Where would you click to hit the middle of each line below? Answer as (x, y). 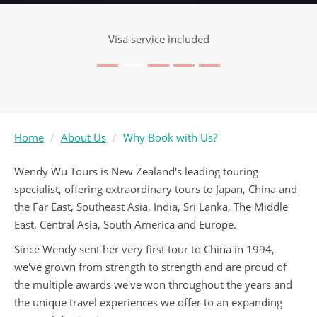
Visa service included (158, 39)
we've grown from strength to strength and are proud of (150, 266)
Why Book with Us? (170, 137)
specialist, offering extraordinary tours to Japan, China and (156, 189)
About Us (83, 137)
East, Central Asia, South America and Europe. (125, 224)
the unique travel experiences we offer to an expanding (148, 302)
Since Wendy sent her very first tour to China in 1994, (144, 249)
